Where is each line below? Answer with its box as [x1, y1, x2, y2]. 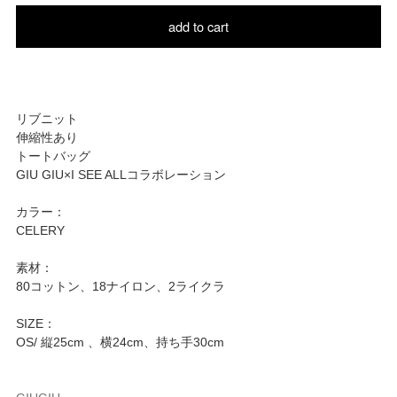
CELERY [15, 223, 65, 238]
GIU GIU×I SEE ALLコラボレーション [15, 167, 226, 183]
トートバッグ [15, 149, 90, 164]
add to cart [168, 17, 229, 36]
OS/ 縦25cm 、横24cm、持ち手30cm [15, 335, 224, 350]
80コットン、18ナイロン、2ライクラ [15, 279, 225, 294]
